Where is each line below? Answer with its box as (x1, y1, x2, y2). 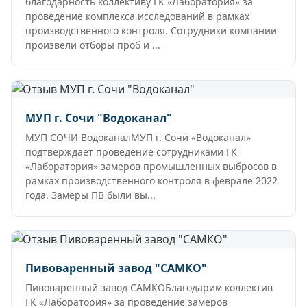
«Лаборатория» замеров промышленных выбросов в (25, 159, 277, 173)
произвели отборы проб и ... (25, 38, 160, 51)
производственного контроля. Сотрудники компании (25, 23, 277, 37)
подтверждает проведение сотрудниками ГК (25, 145, 237, 158)
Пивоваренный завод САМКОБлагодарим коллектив (25, 280, 273, 294)
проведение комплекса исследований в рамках (25, 9, 249, 23)
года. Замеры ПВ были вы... (25, 188, 156, 201)
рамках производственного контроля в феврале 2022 (25, 173, 278, 187)
